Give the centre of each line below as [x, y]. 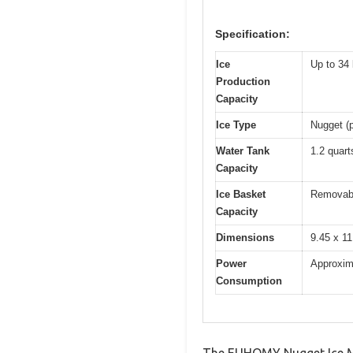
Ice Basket [241, 195]
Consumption [249, 281]
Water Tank [243, 151]
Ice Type [236, 125]
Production [243, 82]
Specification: [253, 34]
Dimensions [245, 238]
